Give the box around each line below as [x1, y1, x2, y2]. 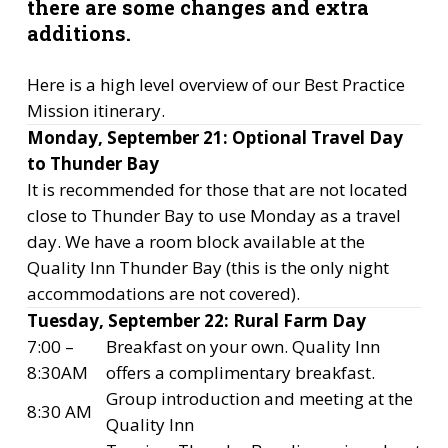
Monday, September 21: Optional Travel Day [26, 126, 403, 149]
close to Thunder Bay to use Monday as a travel [26, 204, 401, 227]
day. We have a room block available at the [26, 230, 365, 253]
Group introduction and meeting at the [105, 387, 413, 410]
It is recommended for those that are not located [26, 178, 408, 201]
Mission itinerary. [26, 99, 165, 122]
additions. [26, 20, 131, 46]
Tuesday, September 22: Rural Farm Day [26, 309, 370, 332]
